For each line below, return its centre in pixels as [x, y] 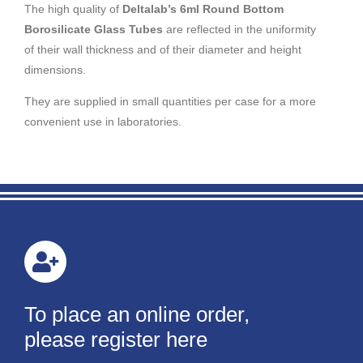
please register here [116, 340]
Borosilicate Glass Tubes [94, 29]
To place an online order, [137, 315]
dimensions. [55, 69]
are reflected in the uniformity [239, 29]
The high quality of [73, 9]
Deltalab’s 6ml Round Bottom [203, 9]
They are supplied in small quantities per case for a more [170, 101]
